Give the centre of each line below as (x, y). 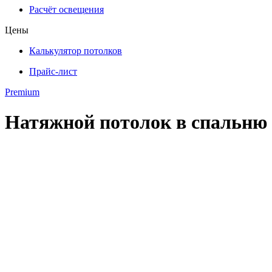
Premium (22, 92)
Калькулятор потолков (76, 51)
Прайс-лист (53, 72)
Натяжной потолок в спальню (136, 122)
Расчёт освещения (66, 10)
